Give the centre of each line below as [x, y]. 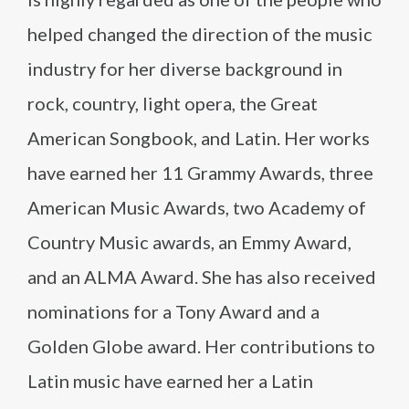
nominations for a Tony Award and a [173, 311]
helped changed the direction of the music [200, 34]
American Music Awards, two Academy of [197, 207]
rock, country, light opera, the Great [173, 103]
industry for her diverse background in [185, 68]
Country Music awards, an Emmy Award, [189, 242]
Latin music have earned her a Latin [170, 381]
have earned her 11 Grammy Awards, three [200, 173]
